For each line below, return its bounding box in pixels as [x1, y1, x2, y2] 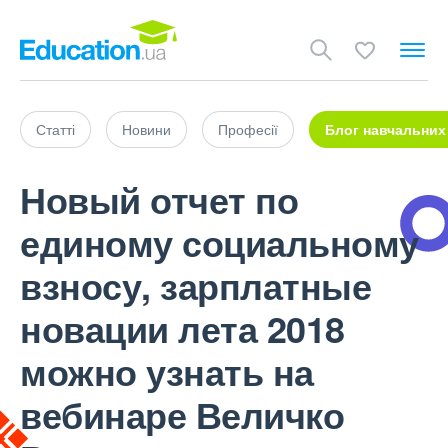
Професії [218, 119, 278, 139]
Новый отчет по [20, 173, 298, 225]
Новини [122, 119, 171, 139]
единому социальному [20, 216, 419, 268]
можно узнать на [20, 345, 314, 397]
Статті [36, 119, 75, 139]
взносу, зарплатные [20, 259, 371, 311]
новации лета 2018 [20, 302, 345, 354]
